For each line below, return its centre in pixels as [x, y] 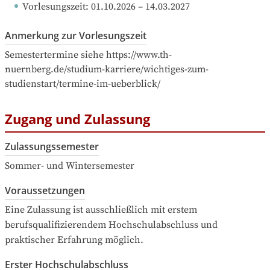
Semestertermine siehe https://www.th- [88, 55]
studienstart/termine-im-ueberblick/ [83, 83]
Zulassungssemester [52, 147]
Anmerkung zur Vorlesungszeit [76, 35]
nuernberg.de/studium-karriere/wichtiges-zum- [107, 69]
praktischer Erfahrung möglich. [74, 240]
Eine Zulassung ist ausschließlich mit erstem [101, 210]
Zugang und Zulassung [77, 118]
